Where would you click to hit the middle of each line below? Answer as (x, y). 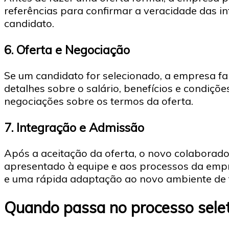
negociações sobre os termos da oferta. (99, 101)
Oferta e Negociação (73, 49)
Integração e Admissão (80, 127)
